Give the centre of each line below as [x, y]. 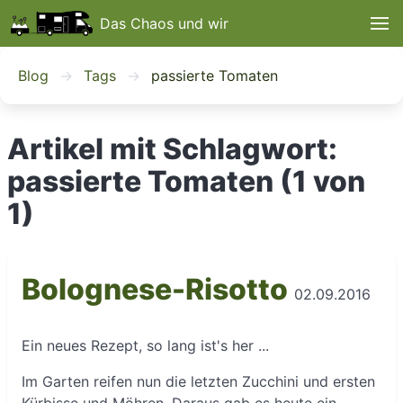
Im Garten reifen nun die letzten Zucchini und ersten [198, 381]
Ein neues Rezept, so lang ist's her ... [145, 345]
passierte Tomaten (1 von [186, 181]
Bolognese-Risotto [155, 289]
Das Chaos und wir [165, 23]
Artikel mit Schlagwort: [172, 149]
